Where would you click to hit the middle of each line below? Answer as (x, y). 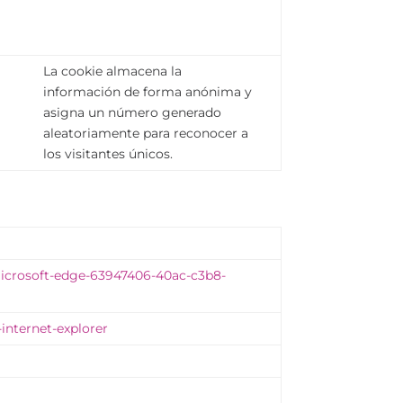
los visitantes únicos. (108, 154)
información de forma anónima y (148, 92)
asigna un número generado (133, 113)
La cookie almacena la (113, 72)
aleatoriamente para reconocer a (146, 134)
